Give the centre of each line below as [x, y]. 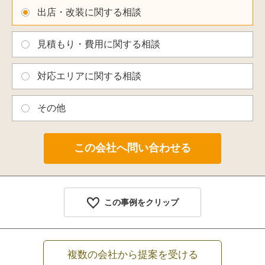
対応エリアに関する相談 [89, 76]
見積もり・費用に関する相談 [99, 44]
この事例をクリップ [141, 202]
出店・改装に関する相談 [89, 12]
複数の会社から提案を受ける [132, 254]
